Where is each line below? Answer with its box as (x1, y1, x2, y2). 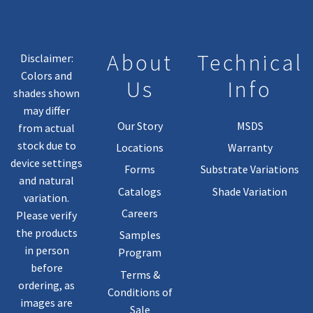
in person (24, 243, 69, 258)
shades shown (13, 86, 80, 101)
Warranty (227, 140, 272, 154)
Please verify (16, 208, 78, 223)
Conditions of (107, 284, 173, 299)
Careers (122, 206, 159, 221)
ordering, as (18, 278, 75, 293)
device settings (10, 156, 83, 170)
